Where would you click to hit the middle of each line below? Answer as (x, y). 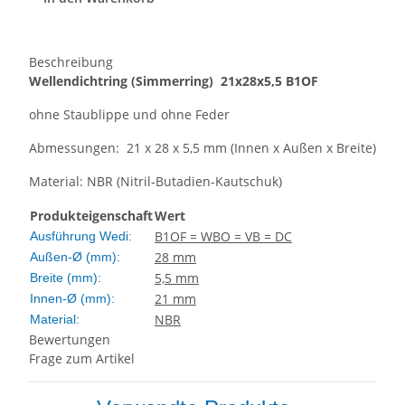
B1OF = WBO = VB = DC (223, 237)
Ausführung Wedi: (81, 236)
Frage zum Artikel (82, 359)
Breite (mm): (66, 278)
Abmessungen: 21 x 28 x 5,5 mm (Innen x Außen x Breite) (202, 148)
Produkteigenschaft (91, 216)
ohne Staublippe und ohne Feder (129, 115)
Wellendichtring (80, 81)
